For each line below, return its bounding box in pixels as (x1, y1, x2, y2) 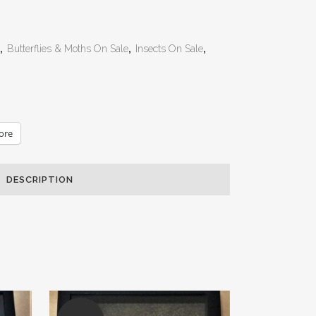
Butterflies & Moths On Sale (7, 43, 128, 54)
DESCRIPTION (6, 174, 73, 185)
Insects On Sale (135, 43, 203, 54)
